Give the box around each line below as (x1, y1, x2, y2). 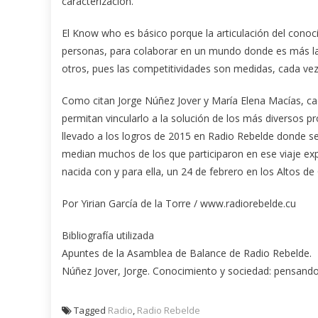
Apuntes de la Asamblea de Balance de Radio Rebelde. (62, 246, 312, 261)
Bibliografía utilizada (62, 229, 154, 243)
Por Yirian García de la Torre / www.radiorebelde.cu (62, 197, 296, 211)
